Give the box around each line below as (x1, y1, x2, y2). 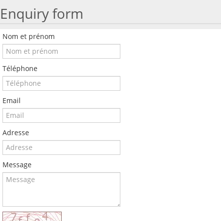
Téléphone (2, 63, 37, 73)
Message (2, 159, 32, 169)
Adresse (2, 127, 29, 137)
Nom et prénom (2, 31, 55, 41)
